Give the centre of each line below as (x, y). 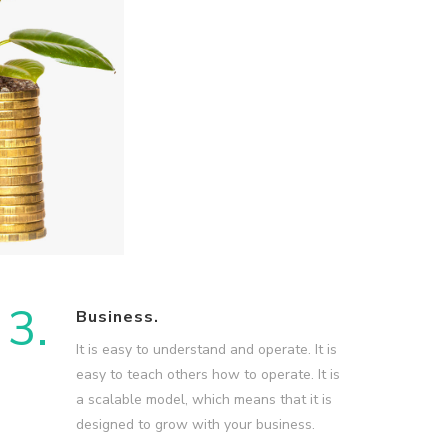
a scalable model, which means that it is (203, 400)
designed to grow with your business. (195, 425)
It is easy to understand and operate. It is (206, 350)
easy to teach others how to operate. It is (207, 375)
